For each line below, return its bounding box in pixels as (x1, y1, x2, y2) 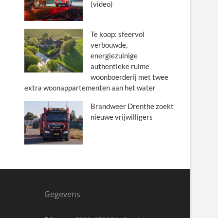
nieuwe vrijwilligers (91, 112, 153, 121)
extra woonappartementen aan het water (24, 83, 156, 92)
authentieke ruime (91, 62, 149, 71)
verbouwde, (91, 40, 127, 49)
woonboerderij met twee (91, 73, 168, 81)
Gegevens (44, 189, 80, 200)
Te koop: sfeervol (91, 30, 145, 38)
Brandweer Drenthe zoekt (91, 102, 174, 110)
